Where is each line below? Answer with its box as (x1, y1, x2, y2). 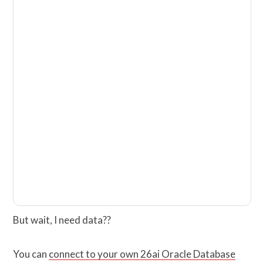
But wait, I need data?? (13, 213, 111, 226)
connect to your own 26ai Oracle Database (49, 247, 235, 260)
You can (13, 247, 49, 260)
